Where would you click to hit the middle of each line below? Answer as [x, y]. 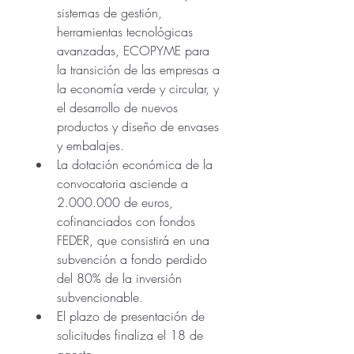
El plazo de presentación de [131, 316]
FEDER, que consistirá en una [133, 240]
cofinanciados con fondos [126, 221]
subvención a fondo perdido [132, 259]
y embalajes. [90, 145]
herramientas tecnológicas [125, 31]
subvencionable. [100, 297]
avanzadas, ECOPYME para [133, 50]
